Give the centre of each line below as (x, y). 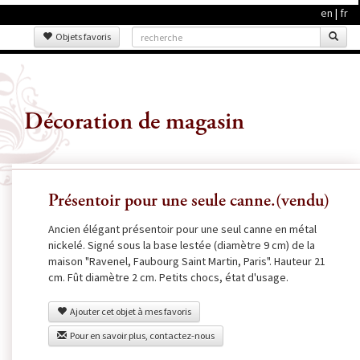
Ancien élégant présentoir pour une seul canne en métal (182, 229)
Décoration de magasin (134, 123)
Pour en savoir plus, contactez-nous (141, 335)
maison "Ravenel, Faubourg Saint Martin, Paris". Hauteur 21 (187, 261)
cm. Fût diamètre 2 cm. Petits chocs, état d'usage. (168, 277)
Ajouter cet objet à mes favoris (129, 311)
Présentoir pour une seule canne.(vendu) (189, 202)
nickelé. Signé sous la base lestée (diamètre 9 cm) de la (182, 245)
